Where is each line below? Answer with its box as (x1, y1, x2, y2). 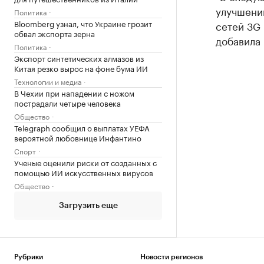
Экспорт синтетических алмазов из (14, 52, 144, 64)
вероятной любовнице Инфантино (14, 131, 141, 143)
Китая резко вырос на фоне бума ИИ (14, 62, 148, 74)
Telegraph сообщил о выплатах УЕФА (14, 121, 150, 133)
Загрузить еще (58, 202, 118, 210)
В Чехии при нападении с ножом (14, 87, 134, 98)
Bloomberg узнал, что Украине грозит (14, 17, 152, 29)
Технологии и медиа (14, 75, 81, 87)
